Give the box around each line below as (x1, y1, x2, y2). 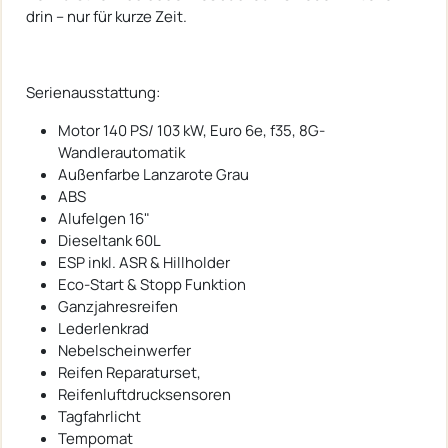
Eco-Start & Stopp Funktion (58, 274, 246, 296)
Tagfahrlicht (58, 406, 141, 428)
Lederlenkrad (58, 318, 149, 340)
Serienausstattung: (26, 82, 160, 104)
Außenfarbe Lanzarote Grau (58, 164, 249, 186)
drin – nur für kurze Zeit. (26, 6, 187, 28)
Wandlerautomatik (58, 142, 185, 164)
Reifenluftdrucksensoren (58, 384, 231, 406)
